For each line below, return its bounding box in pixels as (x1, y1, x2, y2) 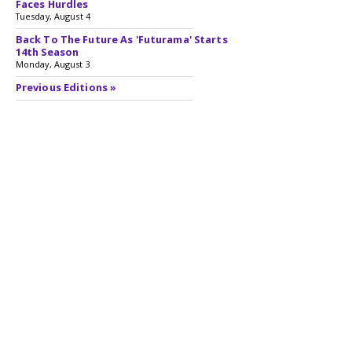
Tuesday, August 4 (15, 10, 90, 22)
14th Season (15, 45, 79, 59)
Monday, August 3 (15, 58, 90, 70)
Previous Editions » (15, 80, 117, 94)
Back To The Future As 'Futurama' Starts (15, 32, 228, 46)
